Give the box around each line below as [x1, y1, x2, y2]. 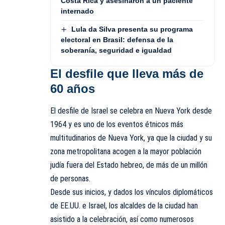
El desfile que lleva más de [50, 67, 203, 81]
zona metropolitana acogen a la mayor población [50, 147, 201, 157]
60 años [50, 82, 95, 96]
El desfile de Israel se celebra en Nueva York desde [50, 106, 212, 116]
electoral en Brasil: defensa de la [61, 36, 173, 44]
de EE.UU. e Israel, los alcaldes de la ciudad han [50, 201, 198, 211]
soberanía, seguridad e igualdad [61, 46, 172, 55]
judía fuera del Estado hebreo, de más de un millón [50, 160, 207, 170]
